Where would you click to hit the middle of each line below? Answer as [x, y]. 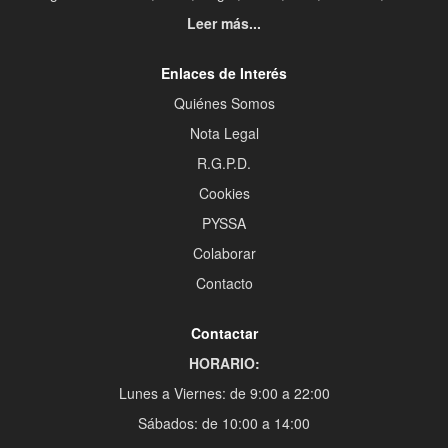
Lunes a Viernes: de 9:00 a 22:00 [224, 393]
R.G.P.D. [224, 163]
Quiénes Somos [224, 103]
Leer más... [224, 23]
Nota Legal [224, 133]
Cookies [224, 193]
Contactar [224, 333]
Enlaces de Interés [224, 73]
